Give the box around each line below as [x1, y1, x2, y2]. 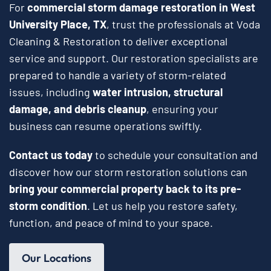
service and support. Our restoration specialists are [9, 51, 258, 65]
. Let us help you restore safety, [87, 199, 238, 213]
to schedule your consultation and [93, 148, 258, 162]
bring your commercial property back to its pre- [9, 182, 241, 196]
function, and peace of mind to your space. [9, 216, 213, 230]
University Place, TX [9, 18, 106, 31]
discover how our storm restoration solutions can [9, 165, 247, 179]
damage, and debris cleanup [9, 102, 146, 116]
